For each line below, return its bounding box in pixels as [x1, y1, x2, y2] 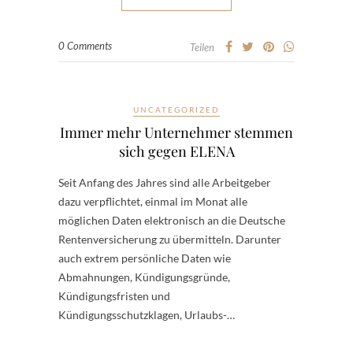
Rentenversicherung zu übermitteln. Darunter [58, 232, 281, 246]
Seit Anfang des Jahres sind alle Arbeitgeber [58, 176, 271, 189]
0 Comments [58, 39, 112, 52]
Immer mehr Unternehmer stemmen [60, 123, 293, 142]
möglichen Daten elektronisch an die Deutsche [58, 214, 285, 227]
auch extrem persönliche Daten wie [58, 251, 231, 265]
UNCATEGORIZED [133, 105, 220, 114]
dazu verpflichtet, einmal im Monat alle [58, 195, 247, 208]
